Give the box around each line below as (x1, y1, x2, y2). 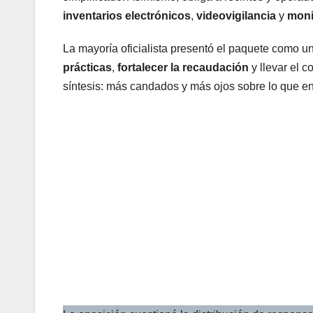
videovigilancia (196, 10, 276, 22)
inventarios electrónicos (63, 10, 191, 22)
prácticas (63, 61, 112, 74)
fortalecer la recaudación (117, 61, 249, 74)
